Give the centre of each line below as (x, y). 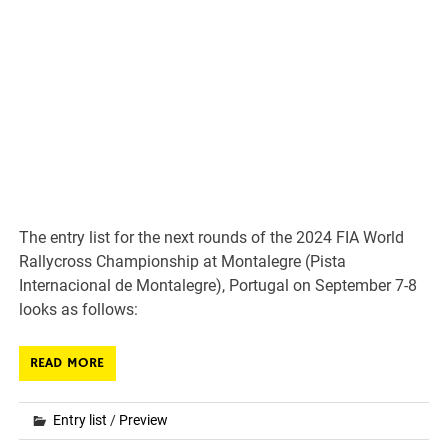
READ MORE (67, 362)
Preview (144, 419)
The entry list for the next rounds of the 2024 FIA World (212, 237)
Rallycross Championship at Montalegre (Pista (183, 261)
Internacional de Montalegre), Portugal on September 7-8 (218, 285)
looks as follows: (79, 309)
